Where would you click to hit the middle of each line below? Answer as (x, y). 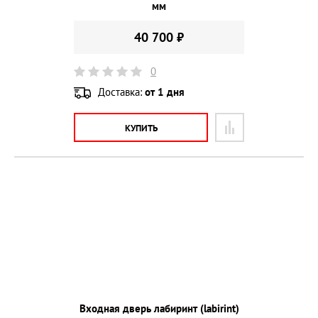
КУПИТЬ (141, 128)
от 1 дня (165, 92)
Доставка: (121, 92)
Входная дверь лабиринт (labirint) (159, 308)
